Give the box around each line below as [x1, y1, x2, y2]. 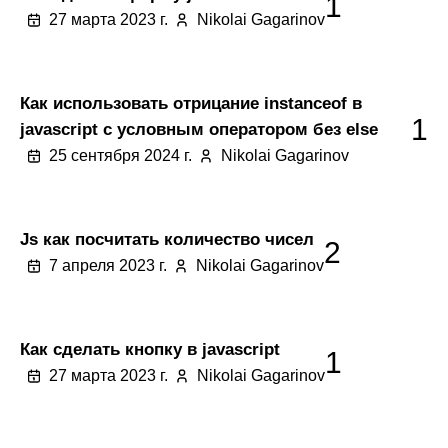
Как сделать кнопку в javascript [20, 339, 280, 359]
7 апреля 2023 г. [49, 257, 167, 274]
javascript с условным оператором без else [20, 119, 378, 139]
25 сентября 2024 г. [49, 147, 192, 164]
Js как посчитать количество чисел [20, 229, 314, 249]
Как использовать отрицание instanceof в [20, 93, 362, 113]
